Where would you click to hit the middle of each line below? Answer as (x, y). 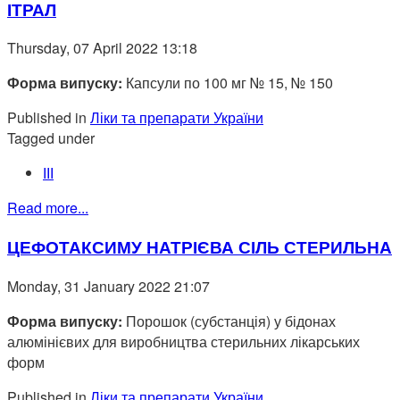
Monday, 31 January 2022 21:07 (108, 286)
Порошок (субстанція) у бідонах (229, 321)
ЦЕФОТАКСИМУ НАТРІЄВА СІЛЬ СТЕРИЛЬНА (200, 247)
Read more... (48, 208)
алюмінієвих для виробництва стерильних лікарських (183, 341)
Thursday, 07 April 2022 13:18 (102, 48)
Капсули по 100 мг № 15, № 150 (228, 83)
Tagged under (51, 138)
